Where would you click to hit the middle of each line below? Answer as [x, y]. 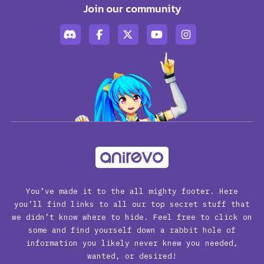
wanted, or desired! [132, 255]
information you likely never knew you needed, [132, 242]
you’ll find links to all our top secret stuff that [132, 204]
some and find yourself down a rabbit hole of [132, 230]
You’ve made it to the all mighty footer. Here [132, 191]
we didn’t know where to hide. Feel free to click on [132, 217]
